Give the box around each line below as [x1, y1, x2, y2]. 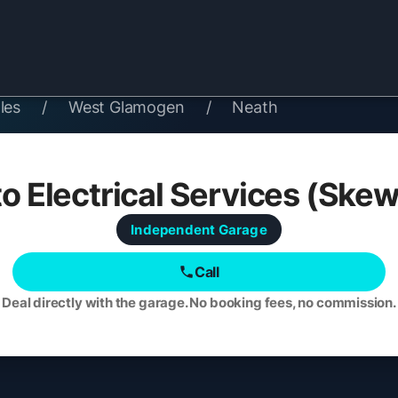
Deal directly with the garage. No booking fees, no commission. [2, 294, 396, 311]
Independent [131, 221, 216, 238]
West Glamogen [68, 98, 185, 116]
